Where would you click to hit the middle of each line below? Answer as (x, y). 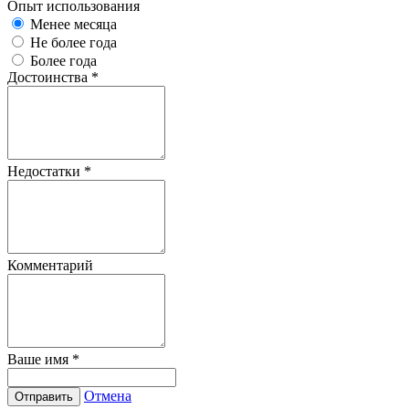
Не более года (73, 43)
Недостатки (46, 172)
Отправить (44, 397)
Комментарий (50, 266)
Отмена (108, 396)
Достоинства (49, 78)
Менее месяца (73, 25)
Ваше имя (40, 360)
